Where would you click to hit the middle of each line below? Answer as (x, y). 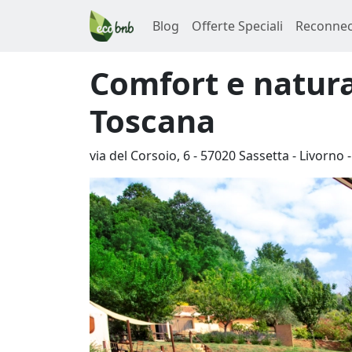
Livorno (322, 156)
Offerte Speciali (237, 26)
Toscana (152, 121)
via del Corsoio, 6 (140, 156)
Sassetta (264, 156)
